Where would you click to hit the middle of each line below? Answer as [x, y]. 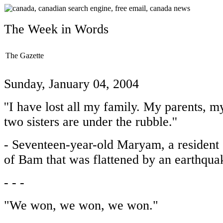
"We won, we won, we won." [81, 205]
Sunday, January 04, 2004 [71, 84]
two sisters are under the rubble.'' [91, 122]
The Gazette [25, 56]
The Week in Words [56, 29]
